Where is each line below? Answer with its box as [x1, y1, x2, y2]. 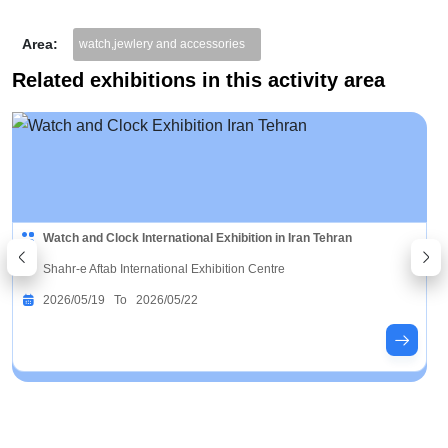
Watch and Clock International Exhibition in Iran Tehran [43, 231, 352, 245]
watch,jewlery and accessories [79, 37, 245, 51]
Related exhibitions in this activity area [12, 69, 385, 91]
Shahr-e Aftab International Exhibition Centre [43, 262, 285, 276]
